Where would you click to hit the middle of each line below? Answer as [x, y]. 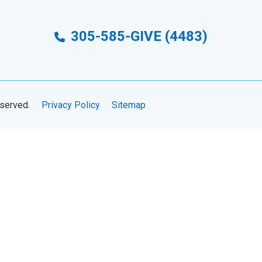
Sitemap [129, 105]
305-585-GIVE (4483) [137, 36]
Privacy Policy [71, 105]
